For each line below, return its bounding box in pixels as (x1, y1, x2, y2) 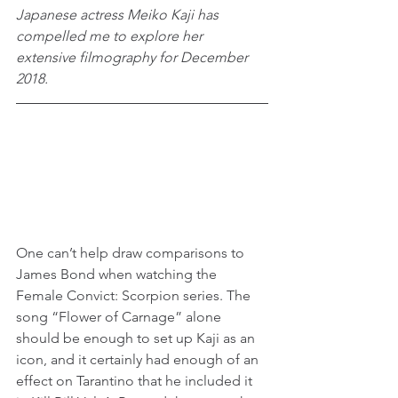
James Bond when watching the (16, 265, 220, 283)
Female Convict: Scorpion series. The (16, 286, 254, 304)
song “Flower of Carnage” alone (16, 307, 225, 325)
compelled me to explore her (16, 28, 206, 44)
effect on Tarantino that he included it (16, 371, 256, 389)
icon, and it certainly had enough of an (16, 350, 262, 368)
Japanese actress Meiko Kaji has (16, 6, 222, 23)
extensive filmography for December (16, 49, 251, 66)
